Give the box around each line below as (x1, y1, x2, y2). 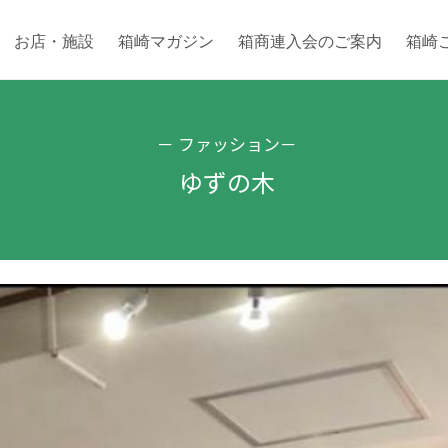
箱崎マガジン (118, 32, 215, 51)
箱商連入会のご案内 (238, 32, 383, 51)
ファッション (178, 130, 281, 156)
